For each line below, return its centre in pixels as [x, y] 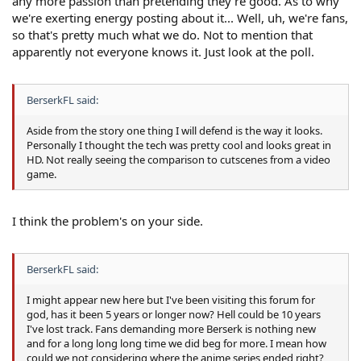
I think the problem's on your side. [108, 221]
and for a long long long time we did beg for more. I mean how [176, 343]
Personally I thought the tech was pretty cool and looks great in [179, 145]
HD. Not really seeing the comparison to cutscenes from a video [178, 159]
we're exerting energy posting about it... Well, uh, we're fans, [180, 18]
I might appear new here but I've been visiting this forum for [171, 299]
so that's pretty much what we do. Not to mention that [162, 35]
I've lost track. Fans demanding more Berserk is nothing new [171, 328]
